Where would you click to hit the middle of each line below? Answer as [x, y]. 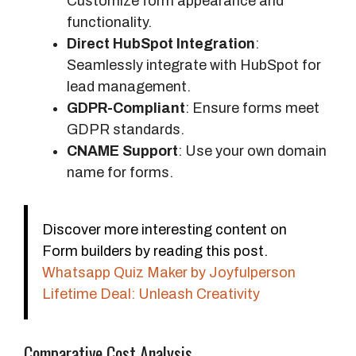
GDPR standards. [126, 129]
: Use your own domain [252, 151]
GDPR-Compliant [126, 108]
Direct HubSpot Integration [161, 43]
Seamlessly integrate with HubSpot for [194, 65]
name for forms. [120, 172]
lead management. [129, 86]
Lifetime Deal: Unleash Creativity [151, 294]
